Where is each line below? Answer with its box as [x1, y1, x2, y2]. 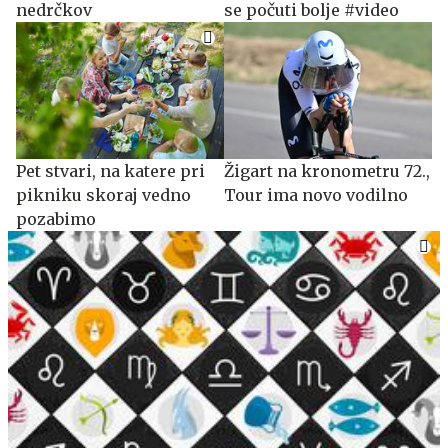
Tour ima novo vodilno [224, 184, 408, 205]
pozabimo [16, 208, 96, 229]
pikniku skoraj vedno [16, 184, 191, 205]
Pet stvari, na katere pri [16, 160, 205, 181]
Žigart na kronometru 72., [224, 160, 430, 181]
